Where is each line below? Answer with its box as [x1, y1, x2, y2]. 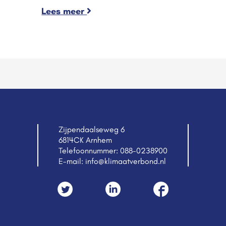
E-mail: [59, 156, 85, 166]
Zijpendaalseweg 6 [59, 125, 125, 135]
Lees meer [41, 6, 87, 17]
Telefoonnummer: [59, 146, 120, 156]
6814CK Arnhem [59, 135, 112, 145]
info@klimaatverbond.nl [85, 156, 166, 166]
